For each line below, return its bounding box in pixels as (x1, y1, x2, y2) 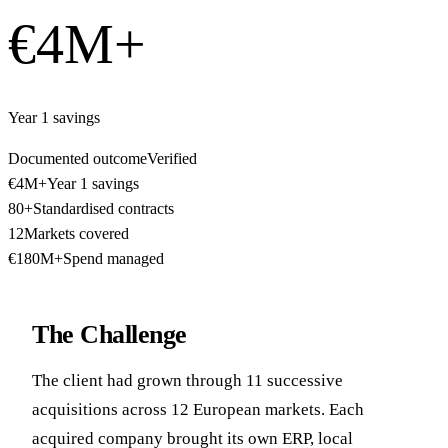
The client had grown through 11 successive (32, 370, 343, 390)
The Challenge (32, 320, 187, 350)
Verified (147, 150, 197, 168)
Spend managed (63, 250, 164, 268)
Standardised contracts (33, 200, 174, 218)
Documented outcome (8, 150, 147, 168)
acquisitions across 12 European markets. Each (32, 399, 364, 419)
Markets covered (24, 225, 129, 243)
